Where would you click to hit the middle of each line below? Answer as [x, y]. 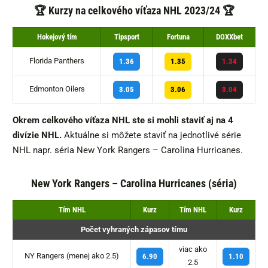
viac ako [193, 249]
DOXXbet [229, 37]
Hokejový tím [57, 37]
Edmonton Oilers [57, 89]
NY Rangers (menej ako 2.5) [72, 256]
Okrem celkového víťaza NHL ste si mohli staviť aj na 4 [123, 121]
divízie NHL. [38, 135]
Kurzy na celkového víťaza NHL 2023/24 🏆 [141, 11]
